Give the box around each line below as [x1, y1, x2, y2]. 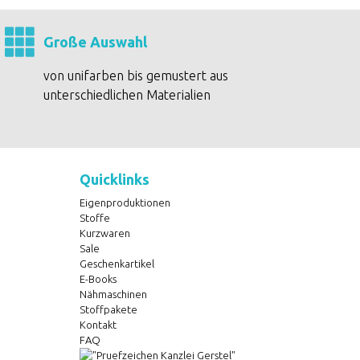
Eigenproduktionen [79, 197, 170, 208]
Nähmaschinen [79, 288, 147, 300]
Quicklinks [79, 171, 149, 187]
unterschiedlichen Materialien [43, 88, 211, 102]
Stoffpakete [79, 304, 137, 315]
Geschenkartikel [79, 258, 154, 269]
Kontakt [79, 319, 117, 330]
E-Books [79, 273, 117, 284]
